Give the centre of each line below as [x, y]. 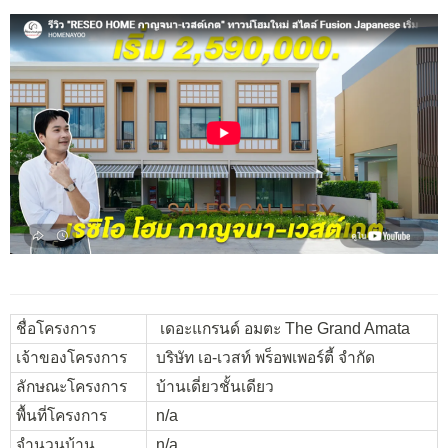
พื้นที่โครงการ [61, 416]
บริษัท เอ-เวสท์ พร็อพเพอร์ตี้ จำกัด [263, 358]
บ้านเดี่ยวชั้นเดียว [213, 387]
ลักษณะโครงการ [71, 387]
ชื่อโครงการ [56, 329]
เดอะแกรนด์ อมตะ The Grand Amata [281, 329]
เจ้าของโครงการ [71, 358]
